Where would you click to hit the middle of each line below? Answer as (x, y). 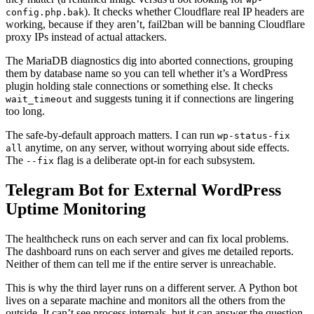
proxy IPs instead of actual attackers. (86, 36)
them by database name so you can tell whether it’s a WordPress (146, 73)
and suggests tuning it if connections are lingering (183, 98)
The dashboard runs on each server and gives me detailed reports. (150, 251)
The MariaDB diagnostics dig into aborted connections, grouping (149, 60)
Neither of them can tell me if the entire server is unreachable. (141, 264)
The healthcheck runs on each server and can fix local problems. (147, 238)
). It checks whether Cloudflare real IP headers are (194, 11)
